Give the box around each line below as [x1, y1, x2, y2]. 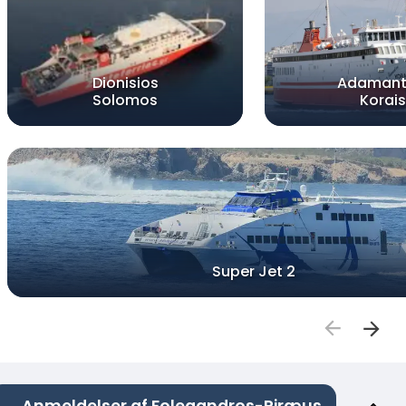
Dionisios [92, 72, 159, 94]
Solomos [92, 90, 158, 111]
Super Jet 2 [212, 261, 295, 283]
